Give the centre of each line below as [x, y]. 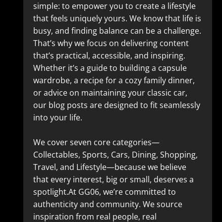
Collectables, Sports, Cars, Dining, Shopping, [115, 155]
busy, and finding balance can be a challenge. [117, 31]
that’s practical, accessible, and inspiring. [109, 55]
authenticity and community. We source [108, 204]
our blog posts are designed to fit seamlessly [116, 105]
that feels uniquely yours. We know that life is [117, 18]
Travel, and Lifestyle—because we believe [110, 167]
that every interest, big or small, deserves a [113, 179]
